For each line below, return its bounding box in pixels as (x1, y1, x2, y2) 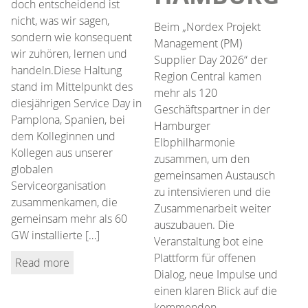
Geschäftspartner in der (154, 101, 270, 117)
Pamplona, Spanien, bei (11, 111, 125, 127)
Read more (15, 254, 69, 270)
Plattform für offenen (154, 250, 256, 265)
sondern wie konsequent (11, 29, 132, 45)
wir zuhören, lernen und (11, 45, 127, 61)
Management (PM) (154, 35, 242, 51)
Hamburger (154, 118, 210, 133)
